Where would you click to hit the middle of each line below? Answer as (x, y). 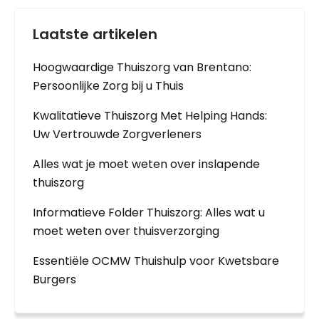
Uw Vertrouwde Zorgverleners (117, 134)
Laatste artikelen (95, 34)
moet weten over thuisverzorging (126, 231)
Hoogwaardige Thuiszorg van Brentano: (142, 67)
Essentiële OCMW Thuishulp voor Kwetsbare (156, 261)
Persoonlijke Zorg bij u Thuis (108, 86)
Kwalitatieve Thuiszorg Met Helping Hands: (150, 116)
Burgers (54, 279)
